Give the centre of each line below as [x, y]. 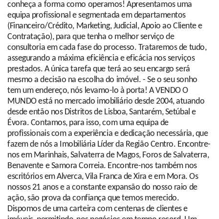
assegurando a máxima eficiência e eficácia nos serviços [101, 59]
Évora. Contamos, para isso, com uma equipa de [88, 123]
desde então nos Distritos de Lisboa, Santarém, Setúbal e [102, 112]
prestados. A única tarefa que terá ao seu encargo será [99, 69]
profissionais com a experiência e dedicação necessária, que [108, 134]
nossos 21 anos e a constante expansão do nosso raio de [102, 188]
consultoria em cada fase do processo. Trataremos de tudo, [107, 48]
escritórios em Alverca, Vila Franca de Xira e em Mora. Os [103, 177]
